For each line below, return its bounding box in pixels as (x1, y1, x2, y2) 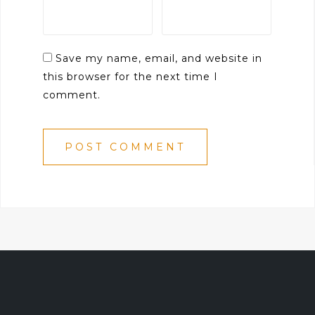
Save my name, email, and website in (56, 52, 262, 65)
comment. (43, 89, 101, 101)
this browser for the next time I (43, 70, 218, 83)
